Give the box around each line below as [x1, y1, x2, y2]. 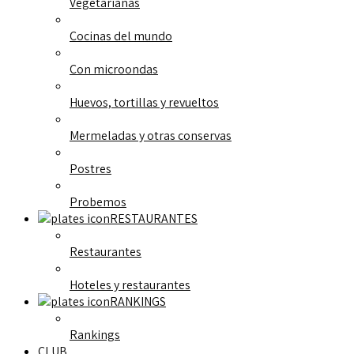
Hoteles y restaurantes [70, 276, 190, 293]
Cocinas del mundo [70, 27, 172, 44]
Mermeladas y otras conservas [70, 126, 232, 144]
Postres [70, 160, 111, 177]
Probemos [70, 193, 126, 210]
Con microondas [70, 60, 158, 77]
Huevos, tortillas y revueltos [70, 93, 219, 111]
